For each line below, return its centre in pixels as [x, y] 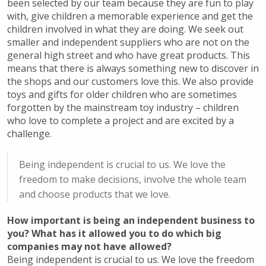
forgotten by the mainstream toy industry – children [123, 108]
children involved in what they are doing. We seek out [125, 29]
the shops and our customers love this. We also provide [130, 82]
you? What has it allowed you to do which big [114, 234]
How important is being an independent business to [131, 221]
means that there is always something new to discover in [133, 69]
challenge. [29, 134]
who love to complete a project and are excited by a [120, 121]
